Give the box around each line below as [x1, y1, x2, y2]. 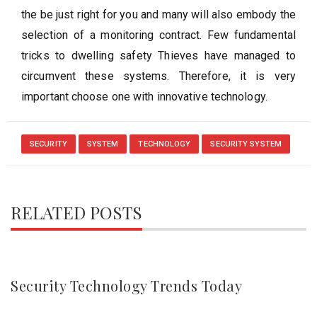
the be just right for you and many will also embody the [21, 8, 296, 22]
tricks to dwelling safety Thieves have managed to [21, 49, 296, 63]
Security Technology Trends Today [11, 276, 242, 296]
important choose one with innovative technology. [21, 90, 267, 104]
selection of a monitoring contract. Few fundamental [21, 28, 296, 42]
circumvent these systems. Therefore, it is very [21, 69, 296, 83]
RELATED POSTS [11, 201, 143, 224]
